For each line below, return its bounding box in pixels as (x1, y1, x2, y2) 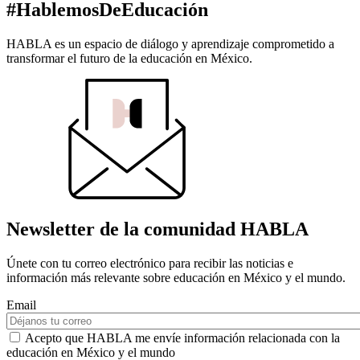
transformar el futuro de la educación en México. (6, 51, 252, 66)
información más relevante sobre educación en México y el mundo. (6, 271, 346, 285)
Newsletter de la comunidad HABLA (6, 219, 309, 240)
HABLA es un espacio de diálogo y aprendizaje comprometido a (6, 37, 334, 51)
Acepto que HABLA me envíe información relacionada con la (25, 331, 340, 346)
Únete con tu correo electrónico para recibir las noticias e (6, 256, 293, 271)
